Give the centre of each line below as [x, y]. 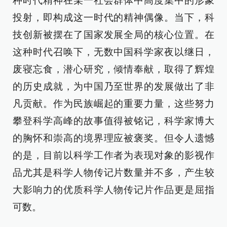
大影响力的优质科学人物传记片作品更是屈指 [113, 190]
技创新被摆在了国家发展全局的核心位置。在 [113, 35]
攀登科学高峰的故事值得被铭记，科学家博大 [113, 121]
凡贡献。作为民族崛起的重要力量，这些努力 [113, 104]
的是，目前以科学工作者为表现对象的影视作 [113, 155]
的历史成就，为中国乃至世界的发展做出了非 [113, 86]
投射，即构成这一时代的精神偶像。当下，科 [113, 17]
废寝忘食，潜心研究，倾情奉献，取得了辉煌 [113, 69]
